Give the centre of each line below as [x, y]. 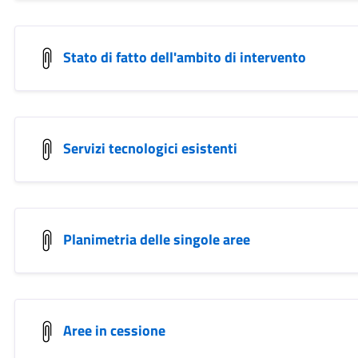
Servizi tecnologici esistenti [150, 148]
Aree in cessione [114, 330]
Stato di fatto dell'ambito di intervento [184, 57]
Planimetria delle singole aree [156, 239]
